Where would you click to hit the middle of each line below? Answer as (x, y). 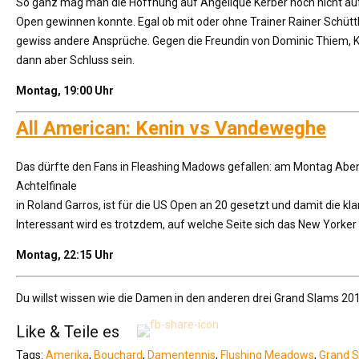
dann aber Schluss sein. (75, 60)
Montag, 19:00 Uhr (65, 91)
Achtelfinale (46, 186)
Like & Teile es (68, 331)
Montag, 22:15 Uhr (65, 255)
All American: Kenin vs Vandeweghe (171, 128)
